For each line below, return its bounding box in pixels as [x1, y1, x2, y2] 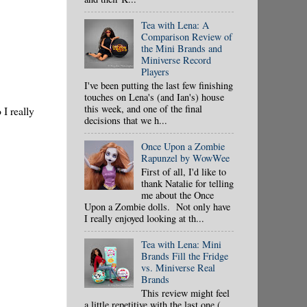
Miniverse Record [140, 53, 211, 66]
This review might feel [140, 286, 230, 299]
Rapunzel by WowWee [140, 151, 230, 164]
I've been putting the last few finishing [84, 78, 233, 92]
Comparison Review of [140, 29, 232, 43]
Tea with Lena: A [140, 18, 209, 32]
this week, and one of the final [84, 101, 202, 115]
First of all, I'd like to [140, 164, 226, 178]
